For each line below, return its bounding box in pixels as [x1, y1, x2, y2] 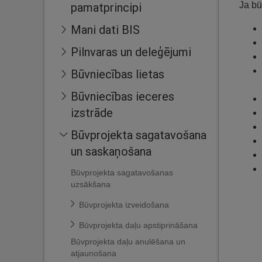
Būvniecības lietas [71, 67, 164, 81]
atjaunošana [71, 249, 116, 258]
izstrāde [71, 105, 113, 120]
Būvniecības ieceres [71, 89, 174, 104]
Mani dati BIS [71, 22, 140, 37]
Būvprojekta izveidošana [79, 200, 169, 209]
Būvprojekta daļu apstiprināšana [79, 220, 198, 230]
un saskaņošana [71, 144, 151, 158]
